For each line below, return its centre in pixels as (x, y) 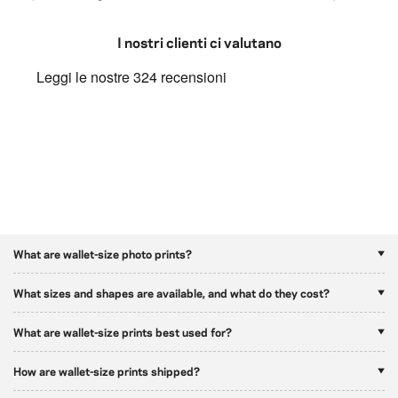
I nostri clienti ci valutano (199, 41)
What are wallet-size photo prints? (103, 253)
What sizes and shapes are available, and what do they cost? (171, 292)
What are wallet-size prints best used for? (123, 331)
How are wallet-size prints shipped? (107, 370)
